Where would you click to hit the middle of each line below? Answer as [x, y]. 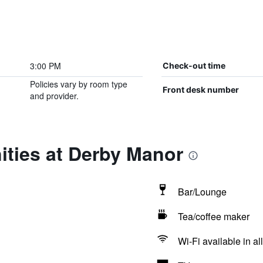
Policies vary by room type [78, 84]
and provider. [54, 96]
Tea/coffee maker [213, 216]
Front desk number [200, 90]
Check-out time [194, 65]
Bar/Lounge [202, 192]
